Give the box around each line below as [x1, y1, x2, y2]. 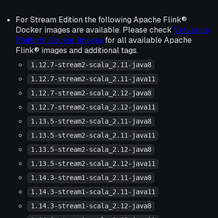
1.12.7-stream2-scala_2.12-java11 [30, 103, 155, 111]
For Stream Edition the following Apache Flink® [16, 15, 187, 25]
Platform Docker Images [16, 35, 103, 46]
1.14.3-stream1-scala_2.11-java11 [30, 188, 155, 196]
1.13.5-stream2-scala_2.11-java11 [30, 131, 155, 140]
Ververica [174, 25, 209, 36]
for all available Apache [103, 35, 192, 46]
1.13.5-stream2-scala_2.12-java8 [30, 145, 151, 154]
